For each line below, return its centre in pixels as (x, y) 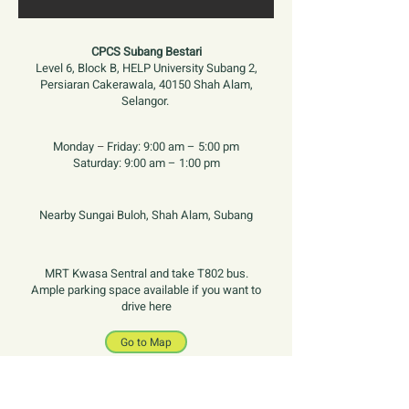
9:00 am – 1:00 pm (172, 163)
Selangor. (146, 101)
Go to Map (146, 342)
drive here (146, 306)
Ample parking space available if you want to (146, 290)
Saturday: (98, 163)
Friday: (125, 147)
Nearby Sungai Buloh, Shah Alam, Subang (146, 215)
